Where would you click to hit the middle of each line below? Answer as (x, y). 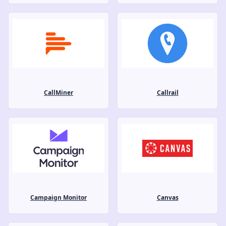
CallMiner (59, 92)
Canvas (167, 197)
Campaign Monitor (59, 197)
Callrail (167, 92)
